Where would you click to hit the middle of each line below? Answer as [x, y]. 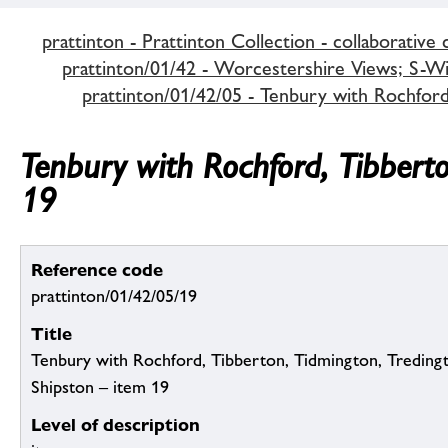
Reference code [97, 270]
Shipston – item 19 [100, 387]
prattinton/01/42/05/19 [114, 296]
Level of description [115, 425]
